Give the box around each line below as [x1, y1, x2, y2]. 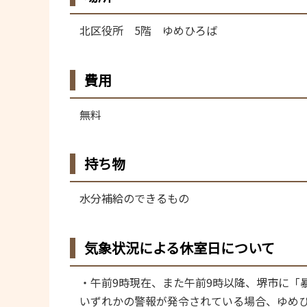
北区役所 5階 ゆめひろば [79, 22, 228, 39]
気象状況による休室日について [84, 237, 275, 258]
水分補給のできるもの [79, 190, 189, 207]
